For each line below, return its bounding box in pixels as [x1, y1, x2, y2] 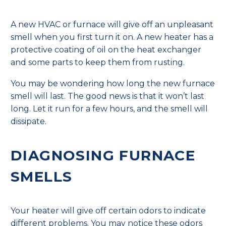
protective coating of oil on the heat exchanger [11, 44, 201, 54]
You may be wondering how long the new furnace [11, 79, 215, 89]
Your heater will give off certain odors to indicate [11, 205, 206, 215]
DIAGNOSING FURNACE [11, 147, 196, 164]
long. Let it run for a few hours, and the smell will [11, 104, 208, 114]
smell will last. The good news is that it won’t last [11, 91, 204, 101]
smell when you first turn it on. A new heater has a [11, 32, 213, 42]
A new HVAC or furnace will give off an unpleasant [11, 19, 213, 29]
